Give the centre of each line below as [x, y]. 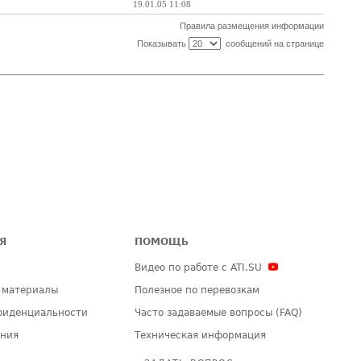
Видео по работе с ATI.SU [199, 268]
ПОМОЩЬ [162, 242]
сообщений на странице [272, 44]
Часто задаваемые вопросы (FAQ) [219, 313]
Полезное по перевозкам [197, 290]
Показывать [162, 44]
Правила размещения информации [251, 26]
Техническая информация [201, 335]
